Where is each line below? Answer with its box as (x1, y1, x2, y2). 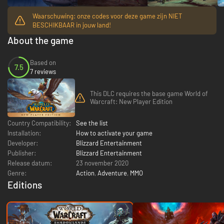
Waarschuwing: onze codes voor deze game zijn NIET (32, 11, 182, 20)
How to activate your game (76, 128, 152, 137)
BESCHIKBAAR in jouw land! (32, 20, 111, 29)
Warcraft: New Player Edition (90, 97, 172, 106)
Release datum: (7, 158, 52, 167)
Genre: (7, 168, 26, 177)
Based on (30, 58, 56, 67)
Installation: (7, 128, 41, 137)
